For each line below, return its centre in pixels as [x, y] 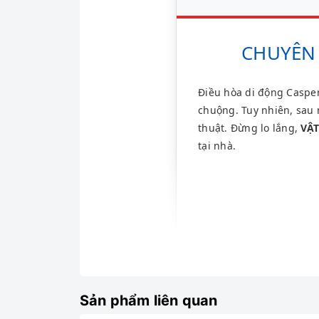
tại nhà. [217, 146]
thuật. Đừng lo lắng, [250, 128]
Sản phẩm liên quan [149, 300]
